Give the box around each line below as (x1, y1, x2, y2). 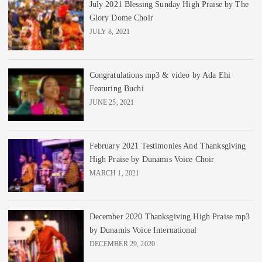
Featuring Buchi (89, 83, 144, 93)
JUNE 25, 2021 (89, 98, 135, 106)
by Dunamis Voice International (89, 225, 196, 235)
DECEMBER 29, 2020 (89, 239, 156, 248)
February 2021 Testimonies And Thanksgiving (89, 140, 246, 150)
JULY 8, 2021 (89, 27, 130, 36)
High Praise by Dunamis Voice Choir (89, 154, 215, 164)
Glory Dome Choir (89, 12, 153, 22)
